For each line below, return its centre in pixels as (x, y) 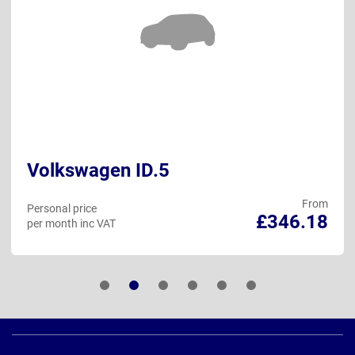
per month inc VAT (71, 223)
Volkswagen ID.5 (98, 170)
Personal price (62, 208)
